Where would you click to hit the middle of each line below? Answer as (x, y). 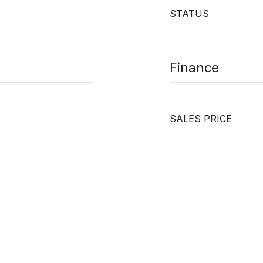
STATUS (189, 14)
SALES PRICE (201, 119)
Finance (194, 68)
